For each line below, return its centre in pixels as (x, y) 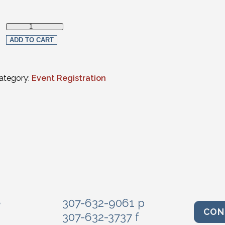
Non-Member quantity (43, 26)
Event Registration (69, 78)
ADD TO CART (32, 40)
